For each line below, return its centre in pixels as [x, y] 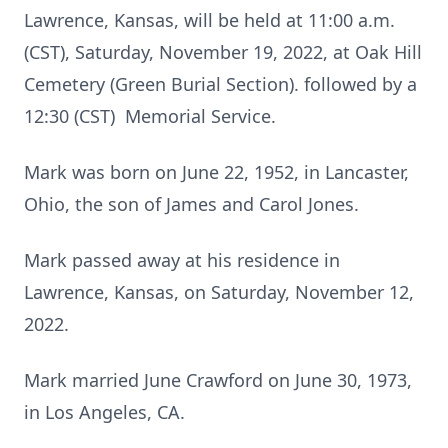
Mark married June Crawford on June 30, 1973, [218, 380]
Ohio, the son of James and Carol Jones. [191, 204]
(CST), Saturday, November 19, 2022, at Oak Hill [223, 52]
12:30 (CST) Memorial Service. [150, 116]
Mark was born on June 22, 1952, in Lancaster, [216, 172]
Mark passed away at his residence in [182, 260]
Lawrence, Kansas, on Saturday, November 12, [219, 292]
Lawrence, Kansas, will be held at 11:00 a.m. [209, 20]
